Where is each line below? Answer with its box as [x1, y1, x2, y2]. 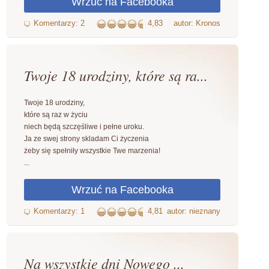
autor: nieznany [167, 207, 221, 216]
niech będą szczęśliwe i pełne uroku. [24, 122, 144, 131]
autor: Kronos [174, 19, 221, 28]
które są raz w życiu [24, 110, 88, 119]
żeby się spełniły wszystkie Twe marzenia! [24, 147, 160, 155]
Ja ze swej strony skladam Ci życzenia [24, 134, 149, 143]
